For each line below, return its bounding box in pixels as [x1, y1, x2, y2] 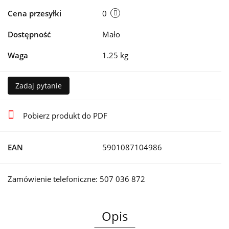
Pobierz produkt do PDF [23, 110, 107, 121]
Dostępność [8, 29, 51, 40]
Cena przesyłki [8, 8, 61, 19]
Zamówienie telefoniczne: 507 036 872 [8, 174, 145, 185]
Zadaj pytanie [15, 81, 62, 91]
